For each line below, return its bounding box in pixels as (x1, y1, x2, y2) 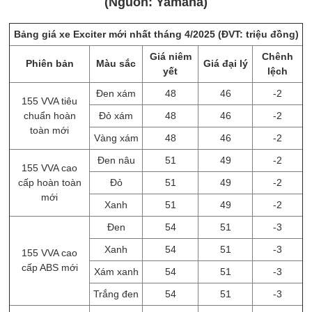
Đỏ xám (99, 110, 133, 121)
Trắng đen (93, 288, 139, 299)
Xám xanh (93, 266, 139, 277)
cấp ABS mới (21, 262, 78, 273)
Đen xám (96, 88, 136, 99)
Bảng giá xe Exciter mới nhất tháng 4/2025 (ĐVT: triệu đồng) (13, 29, 299, 40)
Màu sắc (96, 58, 136, 69)
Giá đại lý (203, 58, 248, 69)
